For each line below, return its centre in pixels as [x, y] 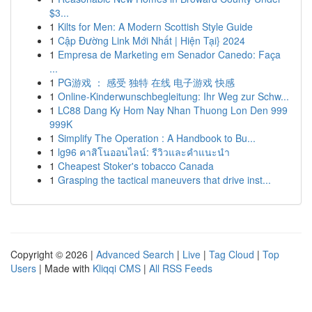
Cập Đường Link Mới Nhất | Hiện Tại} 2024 [151, 40]
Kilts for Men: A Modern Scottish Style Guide [155, 26]
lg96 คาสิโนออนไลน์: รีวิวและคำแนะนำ [144, 152]
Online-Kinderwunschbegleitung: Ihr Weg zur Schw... [173, 96]
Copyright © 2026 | [53, 254]
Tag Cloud [232, 254]
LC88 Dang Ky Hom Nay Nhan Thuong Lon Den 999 [173, 110]
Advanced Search [135, 254]
